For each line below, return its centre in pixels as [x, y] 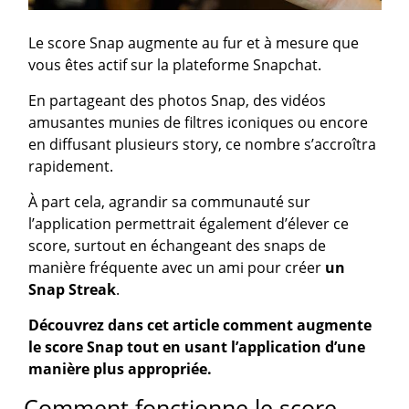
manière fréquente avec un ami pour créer [177, 268]
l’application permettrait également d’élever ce [189, 224]
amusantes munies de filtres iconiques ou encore [199, 123]
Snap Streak [73, 290]
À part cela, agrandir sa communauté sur [170, 202]
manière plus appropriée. [121, 369]
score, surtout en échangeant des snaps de [178, 246]
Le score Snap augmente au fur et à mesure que [194, 43]
